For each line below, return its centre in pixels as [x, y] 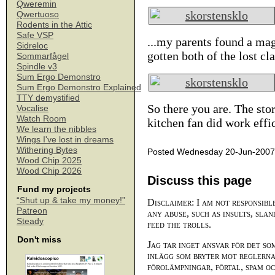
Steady [30, 221]
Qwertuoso [38, 14]
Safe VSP [35, 35]
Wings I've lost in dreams [65, 139]
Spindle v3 [37, 66]
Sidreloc [32, 45]
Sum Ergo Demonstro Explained [79, 87]
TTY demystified [48, 98]
